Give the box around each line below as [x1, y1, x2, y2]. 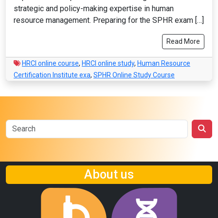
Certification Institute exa [14, 71, 91, 79]
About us [84, 167, 134, 182]
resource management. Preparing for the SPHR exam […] [14, 16, 204, 25]
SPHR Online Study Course [93, 71, 175, 79]
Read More [166, 37, 200, 45]
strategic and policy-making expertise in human [14, 4, 174, 13]
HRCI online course [22, 59, 79, 67]
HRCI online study [82, 59, 134, 67]
